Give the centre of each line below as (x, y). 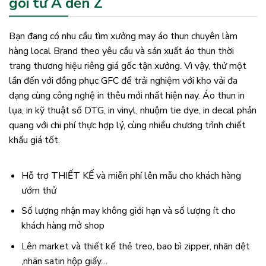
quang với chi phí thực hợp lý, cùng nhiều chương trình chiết (127, 125)
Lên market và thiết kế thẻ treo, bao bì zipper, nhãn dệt (135, 246)
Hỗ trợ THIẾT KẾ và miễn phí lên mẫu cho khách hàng (131, 175)
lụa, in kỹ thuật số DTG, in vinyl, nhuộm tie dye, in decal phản (133, 110)
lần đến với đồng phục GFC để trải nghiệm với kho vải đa (123, 80)
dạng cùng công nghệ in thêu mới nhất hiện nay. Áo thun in (127, 95)
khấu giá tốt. (34, 140)
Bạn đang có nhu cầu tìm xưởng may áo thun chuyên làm (123, 36)
